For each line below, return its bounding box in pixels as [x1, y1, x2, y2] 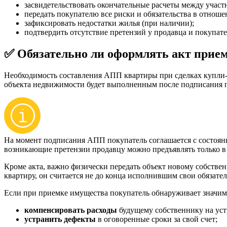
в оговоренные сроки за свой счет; [96, 214, 217, 223]
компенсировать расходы [24, 205, 117, 214]
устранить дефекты [24, 214, 96, 223]
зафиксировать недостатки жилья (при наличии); [24, 18, 194, 27]
